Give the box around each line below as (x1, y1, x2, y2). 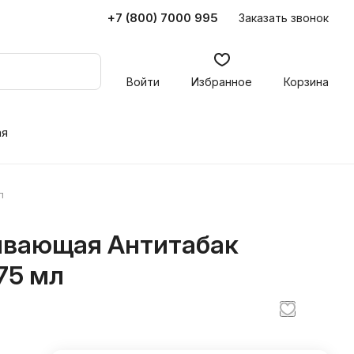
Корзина (284, 75, 329, 88)
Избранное (191, 75, 252, 88)
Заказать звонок (239, 10, 329, 24)
